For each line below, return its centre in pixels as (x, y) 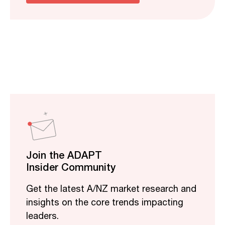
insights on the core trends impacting (105, 203)
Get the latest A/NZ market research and (111, 190)
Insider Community (71, 167)
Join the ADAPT (64, 155)
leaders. (42, 217)
